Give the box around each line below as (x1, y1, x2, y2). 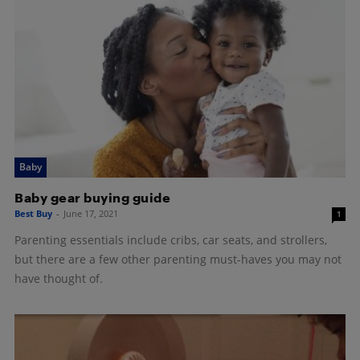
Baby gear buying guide (14, 189, 170, 205)
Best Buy (14, 207, 52, 219)
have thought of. (14, 270, 103, 286)
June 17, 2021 (63, 207, 118, 219)
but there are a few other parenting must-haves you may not (14, 251, 342, 267)
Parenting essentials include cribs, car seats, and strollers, (14, 231, 327, 247)
